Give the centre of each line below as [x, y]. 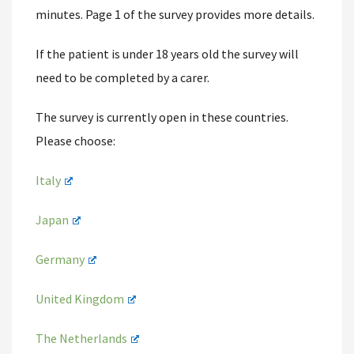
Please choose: [75, 141]
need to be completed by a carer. [122, 77]
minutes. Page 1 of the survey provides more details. [175, 14]
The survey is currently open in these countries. [162, 117]
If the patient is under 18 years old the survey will [167, 54]
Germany [60, 259]
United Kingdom [80, 299]
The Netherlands [81, 338]
